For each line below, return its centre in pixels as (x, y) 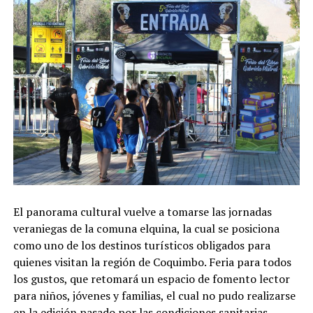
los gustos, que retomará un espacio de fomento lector (151, 279)
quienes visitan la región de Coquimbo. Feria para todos (152, 262)
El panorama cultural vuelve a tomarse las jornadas (142, 212)
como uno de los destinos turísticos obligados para (141, 246)
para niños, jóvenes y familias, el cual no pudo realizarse (154, 296)
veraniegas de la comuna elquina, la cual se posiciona (146, 229)
